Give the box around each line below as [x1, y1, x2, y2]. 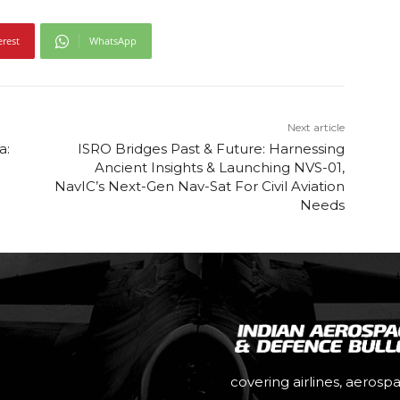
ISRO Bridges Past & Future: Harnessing [77, 140, 345, 158]
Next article [287, 121, 345, 135]
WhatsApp [89, 34, 137, 48]
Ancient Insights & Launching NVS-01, [94, 159, 345, 177]
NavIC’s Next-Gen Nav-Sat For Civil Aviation [54, 178, 345, 196]
